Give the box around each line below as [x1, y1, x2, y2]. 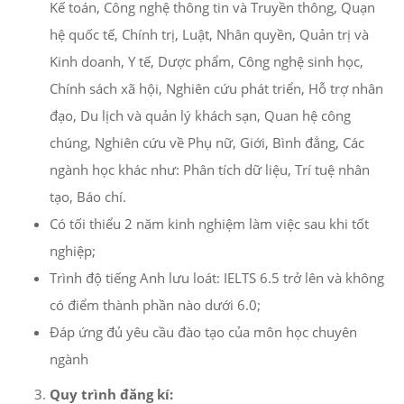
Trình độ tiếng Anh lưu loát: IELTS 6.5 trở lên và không [50, 269, 384, 287]
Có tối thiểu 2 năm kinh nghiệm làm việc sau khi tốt [50, 215, 369, 233]
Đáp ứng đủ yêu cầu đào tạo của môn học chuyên [50, 323, 357, 341]
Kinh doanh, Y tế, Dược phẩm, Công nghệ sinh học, [50, 52, 363, 70]
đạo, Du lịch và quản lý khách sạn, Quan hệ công [50, 106, 351, 124]
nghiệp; [50, 242, 96, 260]
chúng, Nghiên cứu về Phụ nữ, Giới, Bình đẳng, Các [50, 133, 364, 151]
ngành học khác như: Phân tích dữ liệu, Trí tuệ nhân [50, 161, 370, 179]
